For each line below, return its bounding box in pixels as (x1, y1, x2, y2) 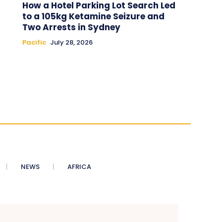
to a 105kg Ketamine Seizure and (22, 10, 165, 22)
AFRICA (67, 162, 91, 171)
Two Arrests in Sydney (22, 21, 120, 33)
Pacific (22, 37, 46, 47)
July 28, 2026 (50, 37, 93, 47)
